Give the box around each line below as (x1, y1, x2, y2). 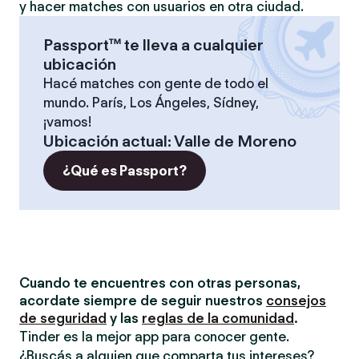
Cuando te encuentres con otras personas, (19, 275, 301, 291)
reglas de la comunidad (142, 310, 294, 326)
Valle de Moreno (174, 131, 296, 151)
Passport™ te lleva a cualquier (43, 35, 264, 54)
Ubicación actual (43, 131, 167, 151)
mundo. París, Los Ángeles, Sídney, (43, 95, 259, 111)
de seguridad (19, 310, 107, 326)
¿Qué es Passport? (63, 163, 187, 179)
